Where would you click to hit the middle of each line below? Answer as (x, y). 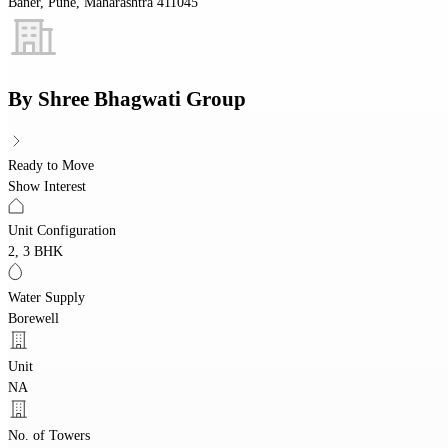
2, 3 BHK (35, 251)
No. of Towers (49, 435)
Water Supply (46, 297)
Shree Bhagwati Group (142, 99)
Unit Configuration (62, 230)
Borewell (33, 318)
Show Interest (47, 186)
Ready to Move (51, 165)
